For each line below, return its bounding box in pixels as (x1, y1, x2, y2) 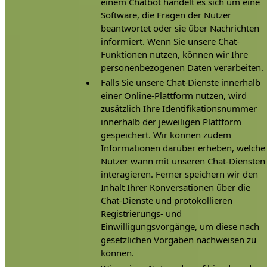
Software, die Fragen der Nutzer (101, 8, 232, 21)
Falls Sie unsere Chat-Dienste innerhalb (101, 76, 261, 89)
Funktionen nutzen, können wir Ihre (101, 48, 249, 60)
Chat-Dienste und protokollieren (101, 194, 233, 207)
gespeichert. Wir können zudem (101, 129, 232, 141)
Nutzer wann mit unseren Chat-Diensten (101, 155, 266, 167)
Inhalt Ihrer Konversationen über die (101, 181, 251, 194)
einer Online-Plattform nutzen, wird (101, 89, 247, 102)
